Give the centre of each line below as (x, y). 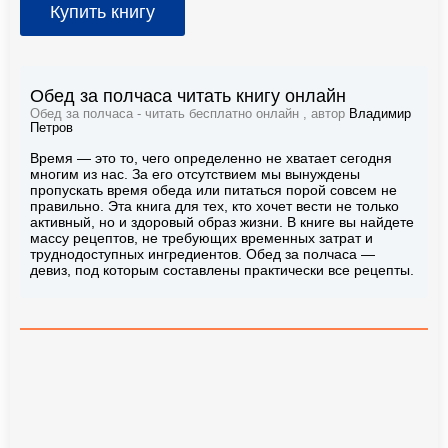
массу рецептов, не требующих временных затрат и (201, 237)
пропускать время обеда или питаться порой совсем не (213, 189)
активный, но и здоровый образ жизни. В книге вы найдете (222, 221)
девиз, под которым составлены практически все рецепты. (222, 269)
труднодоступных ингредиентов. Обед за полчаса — (202, 253)
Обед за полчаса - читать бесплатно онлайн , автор (189, 113)
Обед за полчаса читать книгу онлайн (188, 95)
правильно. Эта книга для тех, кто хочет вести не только (214, 205)
